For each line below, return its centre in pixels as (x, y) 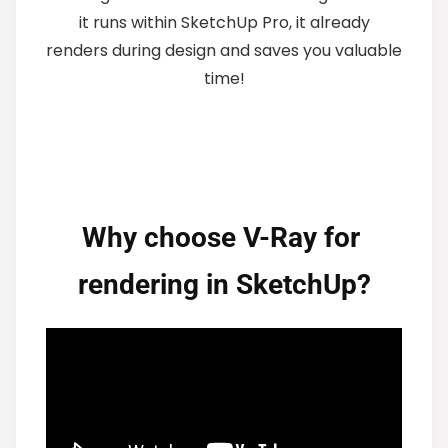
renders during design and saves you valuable (224, 50)
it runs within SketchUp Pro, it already (224, 22)
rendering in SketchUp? (224, 284)
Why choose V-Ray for (220, 237)
